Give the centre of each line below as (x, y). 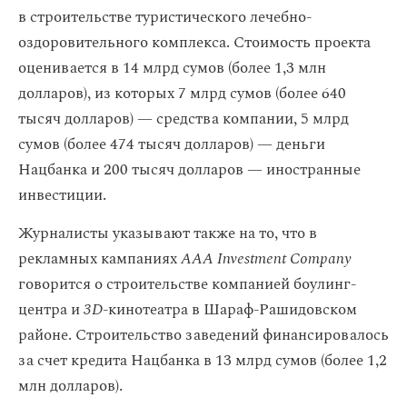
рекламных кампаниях (99, 259)
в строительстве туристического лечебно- (165, 17)
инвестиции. (62, 195)
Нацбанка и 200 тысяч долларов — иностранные (189, 170)
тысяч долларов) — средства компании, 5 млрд (184, 119)
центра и (51, 310)
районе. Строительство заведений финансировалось (203, 335)
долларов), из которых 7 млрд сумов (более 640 (182, 94)
